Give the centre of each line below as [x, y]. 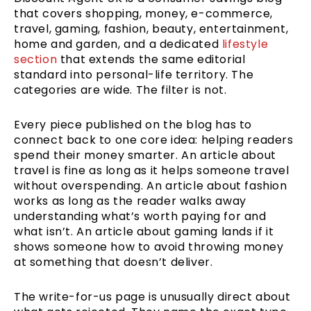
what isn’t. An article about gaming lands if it [144, 231]
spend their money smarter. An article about [145, 155]
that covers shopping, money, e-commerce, [144, 13]
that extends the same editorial [151, 59]
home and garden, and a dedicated [118, 44]
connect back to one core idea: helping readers [154, 140]
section [36, 59]
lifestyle [245, 44]
